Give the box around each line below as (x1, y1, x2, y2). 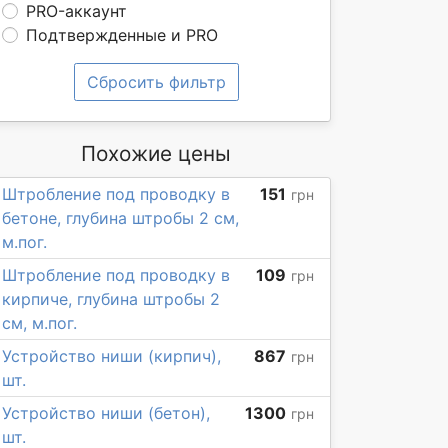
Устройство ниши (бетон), (2, 403, 210, 423)
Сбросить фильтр (86, 72, 226, 92)
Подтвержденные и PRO (26, 25, 218, 45)
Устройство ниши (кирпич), (2, 346, 221, 366)
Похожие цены (81, 141, 231, 166)
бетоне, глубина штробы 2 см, (2, 208, 239, 228)
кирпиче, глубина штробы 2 (2, 289, 220, 309)
